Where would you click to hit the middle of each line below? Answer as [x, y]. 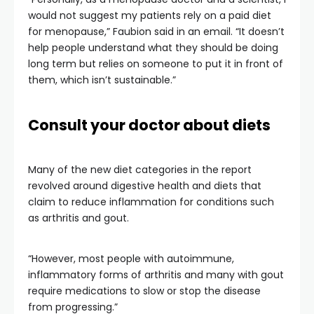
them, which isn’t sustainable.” [102, 80]
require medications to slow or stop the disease [144, 291]
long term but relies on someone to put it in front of [156, 64]
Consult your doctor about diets [149, 125]
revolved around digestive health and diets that [145, 186]
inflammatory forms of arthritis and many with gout [156, 275]
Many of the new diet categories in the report [140, 170]
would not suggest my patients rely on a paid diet [150, 15]
